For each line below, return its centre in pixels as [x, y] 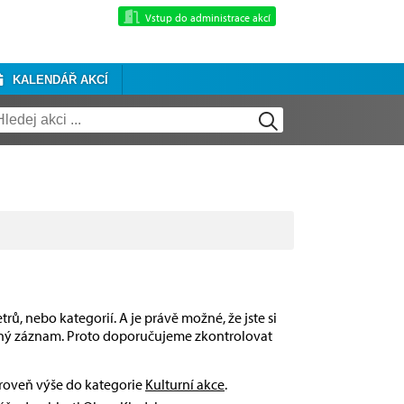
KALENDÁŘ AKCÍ [56, 80]
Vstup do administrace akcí [207, 17]
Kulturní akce [185, 385]
